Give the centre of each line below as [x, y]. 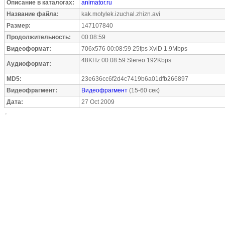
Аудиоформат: [29, 64]
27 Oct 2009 [98, 102]
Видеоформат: [29, 49]
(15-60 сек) [144, 90]
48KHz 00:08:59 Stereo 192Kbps [126, 60]
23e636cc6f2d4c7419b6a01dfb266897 [135, 79]
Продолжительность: [39, 37]
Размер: [19, 26]
